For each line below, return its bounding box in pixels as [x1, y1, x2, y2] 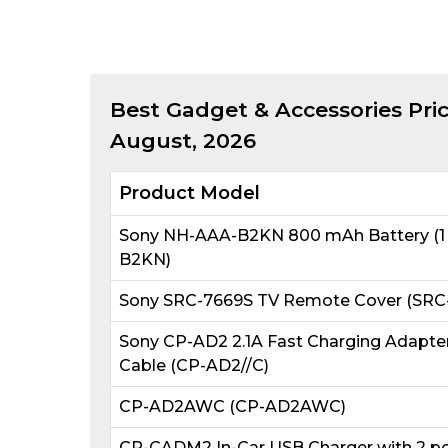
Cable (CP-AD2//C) [118, 356, 269, 375]
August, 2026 [109, 128, 256, 153]
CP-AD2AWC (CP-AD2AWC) [118, 397, 346, 416]
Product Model [118, 182, 260, 204]
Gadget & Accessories [165, 97, 402, 122]
